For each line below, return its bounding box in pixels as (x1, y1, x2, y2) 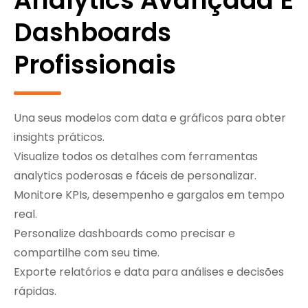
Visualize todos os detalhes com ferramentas (14, 148, 258, 164)
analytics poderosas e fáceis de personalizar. (14, 167, 256, 184)
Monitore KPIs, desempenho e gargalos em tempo (14, 186, 285, 203)
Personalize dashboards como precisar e (14, 225, 235, 241)
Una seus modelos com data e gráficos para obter (14, 109, 286, 126)
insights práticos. (14, 129, 104, 145)
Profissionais (14, 47, 176, 82)
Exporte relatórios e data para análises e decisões (14, 263, 284, 280)
